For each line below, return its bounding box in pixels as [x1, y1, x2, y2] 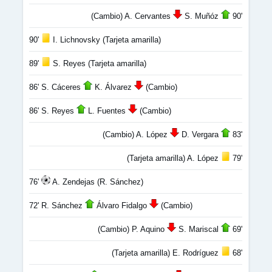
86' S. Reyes [29, 106, 76, 115]
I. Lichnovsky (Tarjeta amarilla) [50, 35, 161, 44]
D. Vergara [179, 130, 221, 139]
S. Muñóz [182, 12, 221, 21]
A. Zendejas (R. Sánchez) [50, 177, 143, 186]
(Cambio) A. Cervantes [91, 12, 173, 21]
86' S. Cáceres [29, 83, 83, 92]
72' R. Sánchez [29, 201, 85, 210]
